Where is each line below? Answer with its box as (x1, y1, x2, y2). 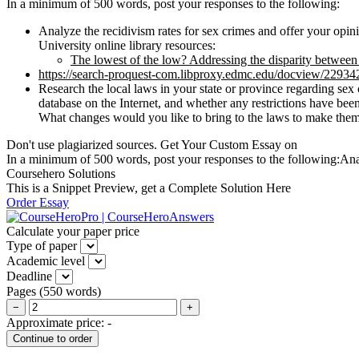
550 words (43, 284, 97, 298)
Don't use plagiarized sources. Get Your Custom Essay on (6, 137, 297, 151)
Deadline (6, 268, 52, 283)
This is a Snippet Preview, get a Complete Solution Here (6, 180, 291, 195)
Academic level (6, 253, 85, 268)
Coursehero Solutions (6, 166, 115, 180)
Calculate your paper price (6, 224, 139, 238)
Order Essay (6, 195, 69, 209)
